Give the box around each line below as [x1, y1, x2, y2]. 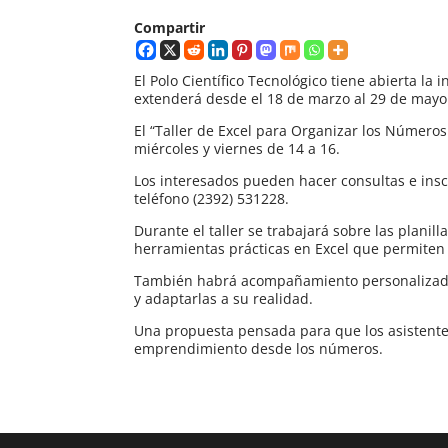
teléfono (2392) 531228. [134, 189, 290, 209]
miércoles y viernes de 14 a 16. [134, 139, 341, 159]
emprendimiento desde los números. [134, 339, 384, 359]
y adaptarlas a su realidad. [134, 289, 314, 309]
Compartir [134, 18, 206, 38]
